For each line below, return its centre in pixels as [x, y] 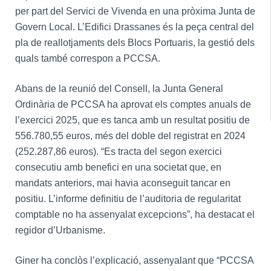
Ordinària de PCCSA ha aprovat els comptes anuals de [133, 104]
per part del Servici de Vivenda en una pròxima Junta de [135, 11]
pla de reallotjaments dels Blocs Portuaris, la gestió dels [135, 42]
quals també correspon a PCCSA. [87, 58]
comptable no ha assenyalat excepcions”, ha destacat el [135, 214]
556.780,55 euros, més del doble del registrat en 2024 [130, 135]
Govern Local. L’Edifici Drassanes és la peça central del [134, 27]
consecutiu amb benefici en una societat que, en [118, 167]
